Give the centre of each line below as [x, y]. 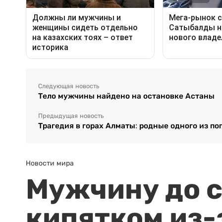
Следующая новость [69, 86]
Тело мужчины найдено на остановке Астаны [126, 96]
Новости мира [50, 163]
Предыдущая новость [71, 116]
